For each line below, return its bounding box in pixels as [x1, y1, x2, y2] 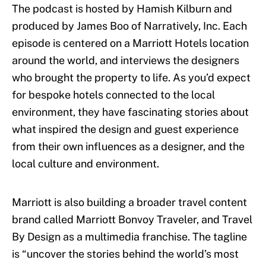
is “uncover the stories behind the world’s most [12, 248, 239, 261]
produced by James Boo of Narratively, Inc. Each [12, 20, 247, 33]
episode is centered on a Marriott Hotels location [12, 37, 249, 50]
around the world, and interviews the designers [12, 54, 239, 67]
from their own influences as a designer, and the [12, 140, 245, 153]
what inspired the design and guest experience [12, 123, 239, 136]
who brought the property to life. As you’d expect [12, 71, 251, 84]
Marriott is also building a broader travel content [12, 196, 247, 209]
